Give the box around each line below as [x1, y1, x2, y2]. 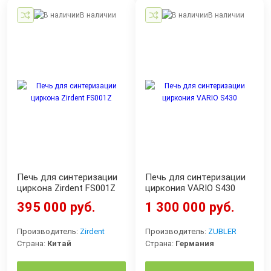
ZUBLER [208, 226, 237, 236]
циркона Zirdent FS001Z [17, 182, 116, 194]
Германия [175, 238, 214, 248]
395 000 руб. [17, 199, 96, 215]
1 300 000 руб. [145, 199, 235, 215]
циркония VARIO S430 [145, 182, 235, 194]
